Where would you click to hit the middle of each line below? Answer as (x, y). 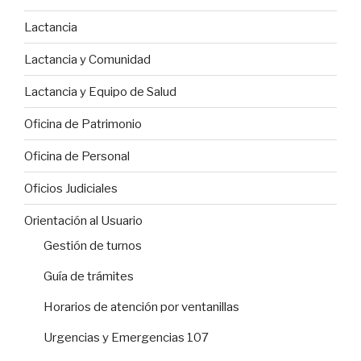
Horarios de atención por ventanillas (141, 307)
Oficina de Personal (77, 156)
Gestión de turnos (93, 246)
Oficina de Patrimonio (83, 124)
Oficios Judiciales (71, 188)
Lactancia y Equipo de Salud (100, 91)
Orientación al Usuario (83, 220)
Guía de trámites (89, 277)
